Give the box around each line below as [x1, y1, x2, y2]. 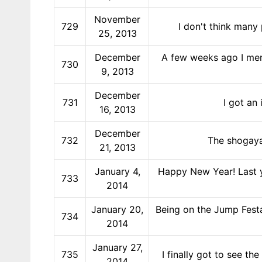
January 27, [92, 241, 143, 253]
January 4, [94, 165, 140, 177]
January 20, [91, 203, 143, 215]
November [94, 13, 140, 25]
